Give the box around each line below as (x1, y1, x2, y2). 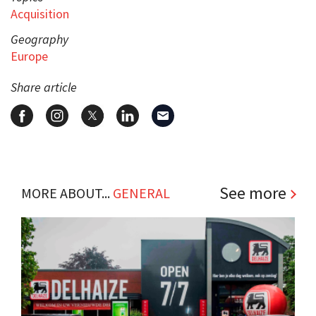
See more (219, 181, 286, 204)
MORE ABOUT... (21, 183, 113, 202)
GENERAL (113, 183, 170, 202)
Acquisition (11, 5, 69, 22)
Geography (11, 30, 68, 47)
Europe (11, 47, 48, 64)
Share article (11, 78, 77, 95)
